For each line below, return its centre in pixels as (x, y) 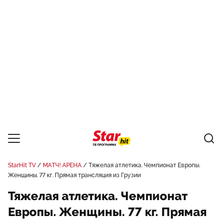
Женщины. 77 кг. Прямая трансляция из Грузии (74, 175)
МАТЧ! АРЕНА (62, 165)
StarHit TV (22, 165)
